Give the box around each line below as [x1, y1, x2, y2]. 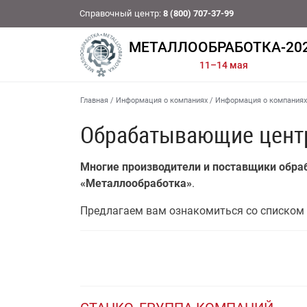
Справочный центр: [79, 8, 163, 19]
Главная [80, 96, 108, 105]
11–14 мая [199, 60, 249, 71]
